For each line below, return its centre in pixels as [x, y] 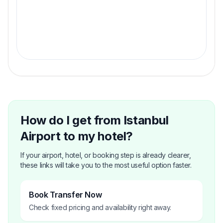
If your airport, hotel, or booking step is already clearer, [106, 155]
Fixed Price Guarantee [72, 33]
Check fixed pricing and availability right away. [100, 207]
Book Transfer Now [65, 194]
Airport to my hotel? [77, 136]
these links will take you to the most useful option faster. [106, 165]
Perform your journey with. [66, 46]
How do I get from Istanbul [95, 120]
